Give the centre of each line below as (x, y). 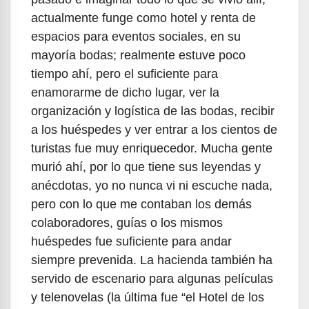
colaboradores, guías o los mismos (127, 222)
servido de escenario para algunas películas (152, 278)
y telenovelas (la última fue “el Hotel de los (148, 297)
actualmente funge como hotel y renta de (143, 18)
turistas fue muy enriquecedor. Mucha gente (152, 148)
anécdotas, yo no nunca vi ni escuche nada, (152, 185)
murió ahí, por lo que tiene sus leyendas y (146, 167)
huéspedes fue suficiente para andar (131, 241)
